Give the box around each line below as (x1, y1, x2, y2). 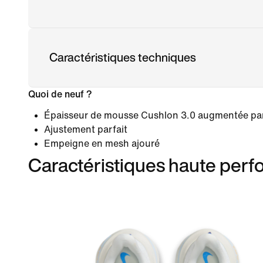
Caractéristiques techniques (49, 48, 196, 66)
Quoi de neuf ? (28, 89, 92, 99)
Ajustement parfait (44, 124, 127, 134)
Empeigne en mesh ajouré (44, 138, 160, 149)
